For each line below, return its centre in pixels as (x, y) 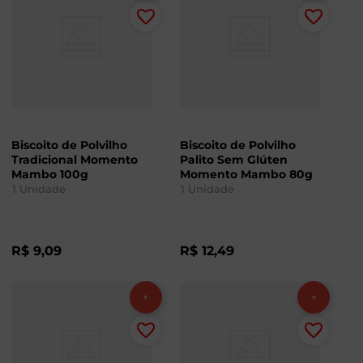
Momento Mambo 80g (246, 174)
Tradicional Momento (75, 160)
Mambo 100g (50, 174)
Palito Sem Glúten (233, 160)
